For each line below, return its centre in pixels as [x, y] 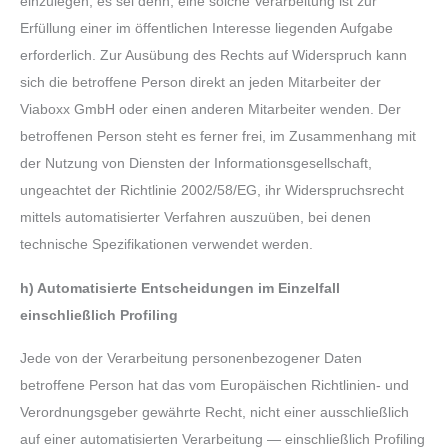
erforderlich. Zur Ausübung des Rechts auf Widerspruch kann [213, 56]
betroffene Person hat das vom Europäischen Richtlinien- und [214, 386]
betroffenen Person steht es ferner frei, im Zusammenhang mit [218, 137]
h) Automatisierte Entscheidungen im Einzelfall [180, 288]
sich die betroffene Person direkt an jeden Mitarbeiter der [200, 83]
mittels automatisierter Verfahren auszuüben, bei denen [195, 218]
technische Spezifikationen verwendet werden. [166, 245]
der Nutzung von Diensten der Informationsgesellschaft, [196, 164]
